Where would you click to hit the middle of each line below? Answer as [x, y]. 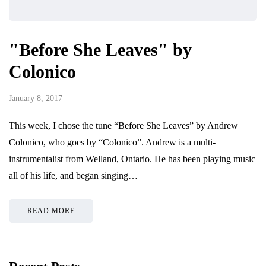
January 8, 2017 [36, 99]
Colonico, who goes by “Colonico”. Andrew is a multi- [112, 142]
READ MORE [51, 211]
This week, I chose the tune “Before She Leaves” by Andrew [123, 126]
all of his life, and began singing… [73, 176]
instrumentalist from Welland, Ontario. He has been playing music [132, 159]
